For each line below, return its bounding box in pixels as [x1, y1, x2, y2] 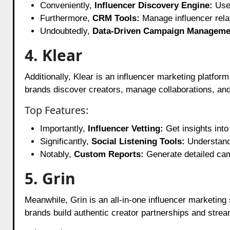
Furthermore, [40, 13, 92, 23]
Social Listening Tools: [91, 136, 185, 146]
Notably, [40, 149, 74, 159]
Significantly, [40, 136, 91, 146]
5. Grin [24, 167, 75, 189]
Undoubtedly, [40, 26, 92, 36]
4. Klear [24, 44, 83, 66]
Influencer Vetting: [87, 123, 163, 133]
